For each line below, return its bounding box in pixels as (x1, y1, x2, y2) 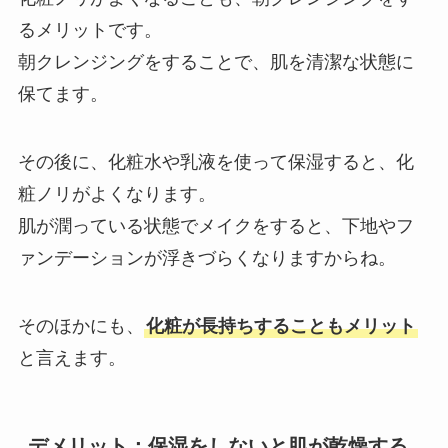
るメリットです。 (17, 20, 162, 41)
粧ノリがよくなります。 (17, 183, 216, 204)
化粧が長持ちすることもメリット (145, 315, 416, 336)
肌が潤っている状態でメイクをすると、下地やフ (17, 215, 414, 236)
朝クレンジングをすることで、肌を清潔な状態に (17, 52, 414, 73)
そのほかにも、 (17, 315, 144, 336)
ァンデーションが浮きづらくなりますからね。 (17, 247, 396, 268)
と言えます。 (17, 347, 126, 368)
